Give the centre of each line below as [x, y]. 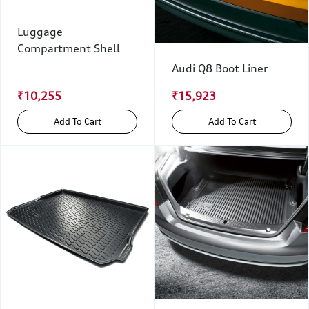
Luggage [40, 32]
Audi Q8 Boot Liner [220, 68]
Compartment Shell [69, 49]
